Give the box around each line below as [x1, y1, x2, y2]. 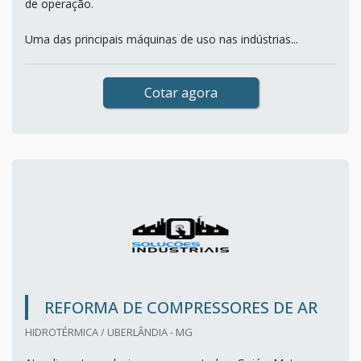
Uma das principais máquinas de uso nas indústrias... [25, 31, 298, 48]
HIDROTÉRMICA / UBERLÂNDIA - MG [25, 325, 193, 340]
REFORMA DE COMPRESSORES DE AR [44, 297, 317, 319]
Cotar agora [143, 84, 218, 102]
